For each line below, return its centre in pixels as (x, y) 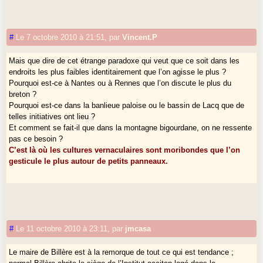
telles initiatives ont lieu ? (52, 116)
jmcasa (138, 228)
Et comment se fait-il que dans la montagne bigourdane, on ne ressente (131, 127)
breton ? (23, 94)
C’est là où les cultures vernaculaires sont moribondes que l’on (125, 150)
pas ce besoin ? (36, 139)
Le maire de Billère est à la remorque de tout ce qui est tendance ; (122, 252)
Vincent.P (140, 37)
